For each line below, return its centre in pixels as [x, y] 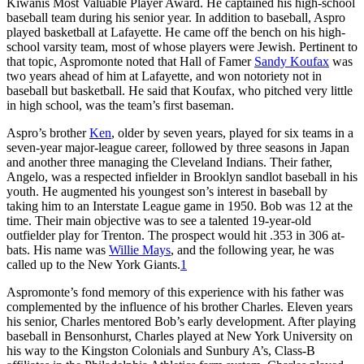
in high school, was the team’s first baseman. [120, 105]
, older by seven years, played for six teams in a [232, 132]
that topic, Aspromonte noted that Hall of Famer [130, 61]
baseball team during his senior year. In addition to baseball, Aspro [176, 17]
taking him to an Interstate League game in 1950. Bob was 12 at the [180, 206]
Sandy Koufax [292, 61]
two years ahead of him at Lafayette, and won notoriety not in [164, 76]
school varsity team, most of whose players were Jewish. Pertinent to [182, 46]
